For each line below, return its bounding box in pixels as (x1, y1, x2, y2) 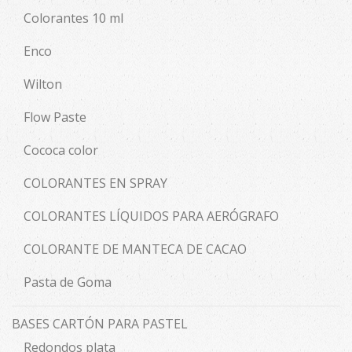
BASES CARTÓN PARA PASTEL (12, 315, 188, 333)
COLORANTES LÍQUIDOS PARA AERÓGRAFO (24, 207, 279, 225)
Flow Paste (24, 108, 86, 126)
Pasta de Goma (24, 273, 112, 291)
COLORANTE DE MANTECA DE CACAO (24, 240, 247, 258)
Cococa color (24, 141, 98, 159)
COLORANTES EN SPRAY (24, 174, 167, 192)
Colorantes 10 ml (24, 9, 123, 27)
